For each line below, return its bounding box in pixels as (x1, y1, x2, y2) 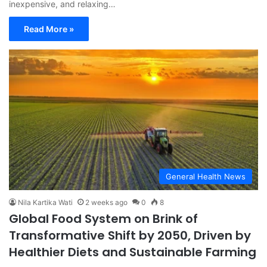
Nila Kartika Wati (18, 198, 73, 207)
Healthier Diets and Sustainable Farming (9, 244, 256, 260)
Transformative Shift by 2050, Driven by (9, 227, 251, 244)
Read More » (24, 24, 74, 35)
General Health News (166, 172, 246, 181)
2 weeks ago (85, 198, 128, 207)
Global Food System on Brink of (9, 210, 198, 227)
